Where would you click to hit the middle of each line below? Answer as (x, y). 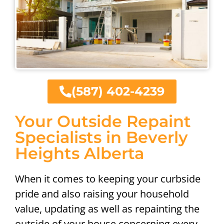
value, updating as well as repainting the (107, 208)
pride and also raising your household (102, 193)
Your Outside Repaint (103, 121)
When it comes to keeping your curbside (108, 178)
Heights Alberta (79, 153)
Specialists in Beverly (101, 137)
